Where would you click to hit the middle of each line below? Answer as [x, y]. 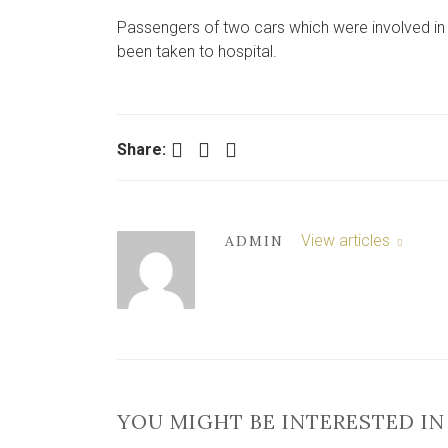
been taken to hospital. [197, 51]
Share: [141, 149]
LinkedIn [235, 148]
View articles [347, 240]
